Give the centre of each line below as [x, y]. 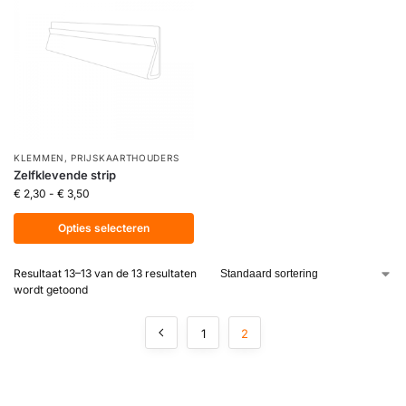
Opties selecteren [104, 228]
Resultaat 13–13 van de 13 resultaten [105, 273]
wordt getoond [51, 290]
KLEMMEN [39, 158]
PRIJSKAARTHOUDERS [125, 158]
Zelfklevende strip [65, 175]
